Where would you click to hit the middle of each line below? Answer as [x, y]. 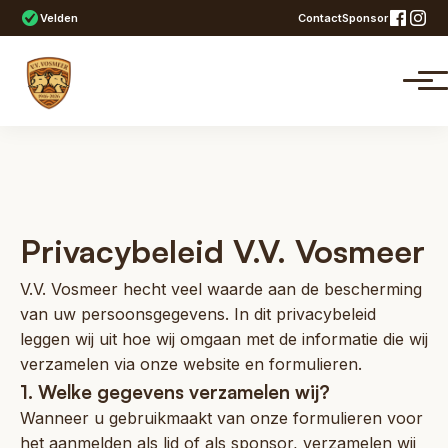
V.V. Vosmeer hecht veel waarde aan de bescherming [221, 288]
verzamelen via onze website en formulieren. [191, 363]
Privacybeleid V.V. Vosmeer [222, 250]
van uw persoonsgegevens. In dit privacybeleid [198, 313]
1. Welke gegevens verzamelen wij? [175, 391]
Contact [320, 17]
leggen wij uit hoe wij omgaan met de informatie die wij [224, 338]
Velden [59, 17]
